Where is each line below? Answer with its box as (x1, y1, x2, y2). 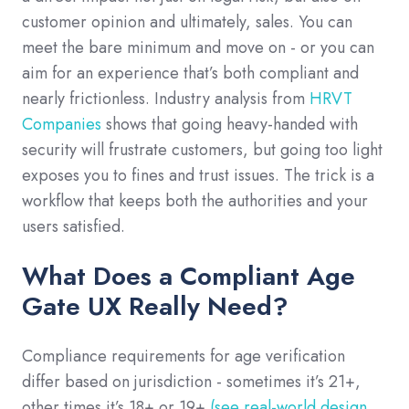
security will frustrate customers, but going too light (22, 137, 383, 162)
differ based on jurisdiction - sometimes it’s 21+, (22, 369, 361, 393)
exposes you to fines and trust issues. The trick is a (22, 163, 374, 187)
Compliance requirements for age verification (22, 343, 345, 368)
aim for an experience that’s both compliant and (22, 60, 359, 85)
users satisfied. (22, 214, 125, 238)
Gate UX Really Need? (22, 287, 288, 325)
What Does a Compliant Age (22, 257, 355, 295)
